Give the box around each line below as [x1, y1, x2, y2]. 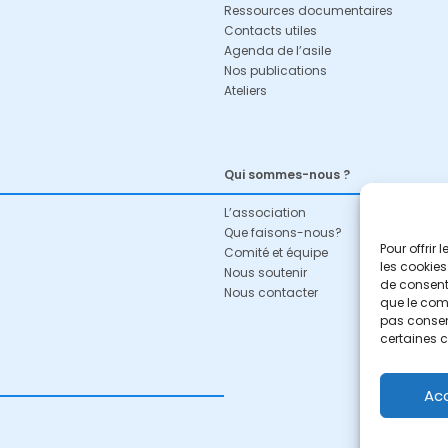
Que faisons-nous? [224, 224, 342, 241]
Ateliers [224, 82, 267, 99]
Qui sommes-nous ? [224, 166, 350, 183]
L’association [224, 204, 306, 221]
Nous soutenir [224, 264, 307, 281]
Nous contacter [224, 284, 318, 301]
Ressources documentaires [224, 2, 393, 19]
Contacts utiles [224, 22, 317, 39]
